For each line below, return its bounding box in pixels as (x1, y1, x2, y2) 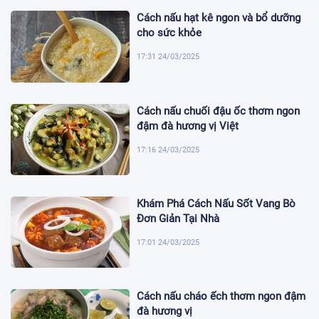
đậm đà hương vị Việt (137, 119, 239, 132)
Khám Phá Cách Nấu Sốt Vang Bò (137, 197, 296, 211)
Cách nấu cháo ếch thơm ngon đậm (137, 290, 306, 303)
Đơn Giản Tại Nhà (137, 212, 220, 226)
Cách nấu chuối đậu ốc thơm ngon (137, 104, 300, 117)
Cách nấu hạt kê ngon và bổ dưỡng (137, 11, 301, 25)
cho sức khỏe (137, 26, 202, 40)
